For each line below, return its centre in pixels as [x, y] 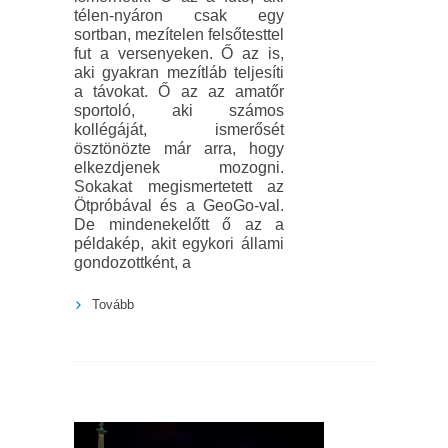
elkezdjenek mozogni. [179, 168]
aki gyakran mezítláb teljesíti [179, 73]
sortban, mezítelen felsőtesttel [179, 35]
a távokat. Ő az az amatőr [179, 92]
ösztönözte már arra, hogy [179, 149]
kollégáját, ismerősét [179, 130]
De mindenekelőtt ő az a [179, 225]
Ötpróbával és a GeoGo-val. [179, 206]
